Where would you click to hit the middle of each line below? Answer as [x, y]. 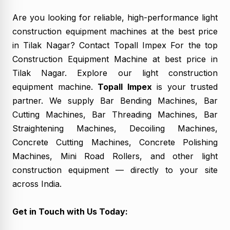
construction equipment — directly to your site [115, 170]
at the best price [182, 31]
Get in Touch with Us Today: [70, 211]
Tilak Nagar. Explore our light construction [115, 73]
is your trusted [185, 87]
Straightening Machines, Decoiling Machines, [115, 128]
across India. [37, 184]
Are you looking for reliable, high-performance [107, 17]
